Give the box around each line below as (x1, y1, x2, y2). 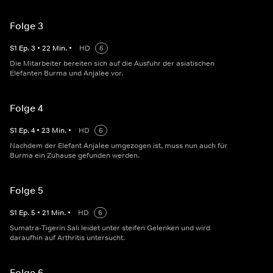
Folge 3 (10, 19, 43, 32)
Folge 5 (10, 184, 43, 197)
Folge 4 (10, 102, 43, 115)
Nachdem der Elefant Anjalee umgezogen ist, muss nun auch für (10, 141, 227, 151)
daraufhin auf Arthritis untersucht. (10, 233, 125, 243)
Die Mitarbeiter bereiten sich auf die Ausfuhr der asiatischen (10, 58, 214, 69)
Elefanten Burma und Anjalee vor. (10, 68, 123, 79)
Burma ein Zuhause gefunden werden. (10, 151, 140, 161)
